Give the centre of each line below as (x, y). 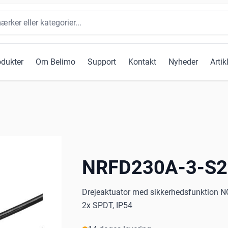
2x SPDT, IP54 (107, 206)
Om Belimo (55, 62)
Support (102, 62)
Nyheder (183, 62)
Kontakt (142, 62)
